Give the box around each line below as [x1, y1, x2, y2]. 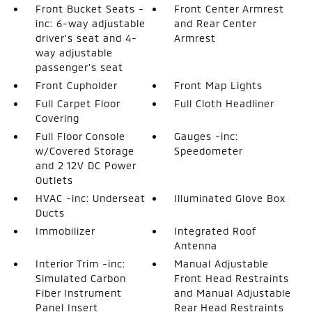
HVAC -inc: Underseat [35, 192, 146, 204]
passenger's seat [35, 61, 123, 73]
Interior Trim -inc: [35, 257, 125, 270]
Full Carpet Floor [35, 97, 120, 109]
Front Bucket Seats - [35, 2, 144, 15]
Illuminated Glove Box [174, 192, 286, 204]
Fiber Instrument [35, 286, 122, 299]
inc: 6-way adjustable [35, 17, 146, 29]
